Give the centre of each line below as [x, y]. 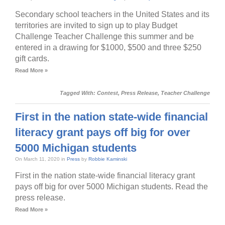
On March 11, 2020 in [41, 159]
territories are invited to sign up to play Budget [96, 25]
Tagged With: [78, 93]
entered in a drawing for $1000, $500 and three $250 [108, 47]
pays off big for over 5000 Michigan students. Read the [111, 186]
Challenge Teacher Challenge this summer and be [104, 36]
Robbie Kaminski [108, 159]
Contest [107, 93]
